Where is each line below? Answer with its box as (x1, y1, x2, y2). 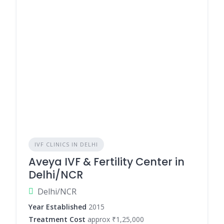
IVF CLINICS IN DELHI (34, 140, 98, 148)
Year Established (28, 202, 86, 211)
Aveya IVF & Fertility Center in (28, 154, 184, 169)
